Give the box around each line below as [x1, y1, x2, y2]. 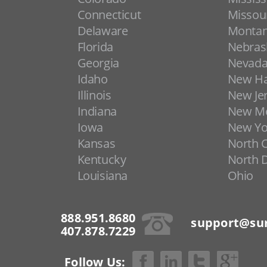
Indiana [77, 103, 117, 119]
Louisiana [77, 167, 128, 184]
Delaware [77, 23, 128, 39]
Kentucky [77, 151, 126, 167]
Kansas [77, 135, 116, 151]
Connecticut [77, 7, 141, 23]
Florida [77, 39, 113, 55]
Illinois [77, 87, 111, 103]
